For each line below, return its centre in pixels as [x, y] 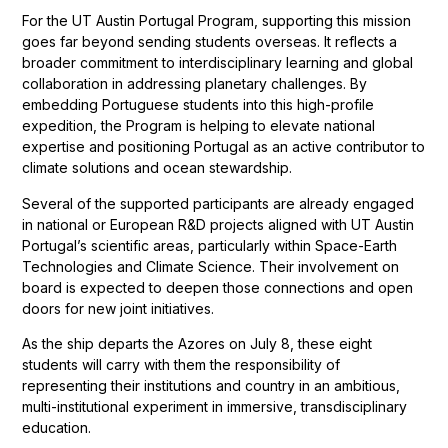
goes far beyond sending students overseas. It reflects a [210, 42]
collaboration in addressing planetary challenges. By [195, 84]
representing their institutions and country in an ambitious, [211, 386]
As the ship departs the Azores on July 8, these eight [197, 344]
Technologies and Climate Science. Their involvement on [211, 266]
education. [57, 428]
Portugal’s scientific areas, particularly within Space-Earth [210, 245]
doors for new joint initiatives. [118, 308]
